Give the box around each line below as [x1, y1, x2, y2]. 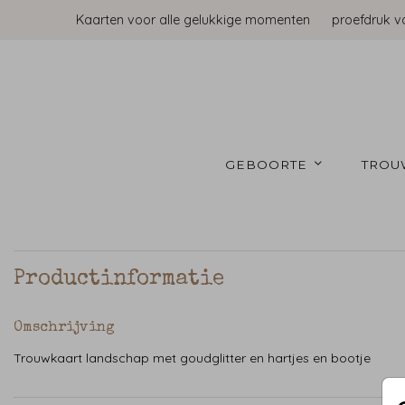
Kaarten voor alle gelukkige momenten [76, 12, 310, 28]
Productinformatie [14, 268, 224, 291]
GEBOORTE [225, 156, 313, 172]
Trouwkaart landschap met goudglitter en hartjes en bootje [14, 350, 371, 367]
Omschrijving [14, 321, 115, 336]
